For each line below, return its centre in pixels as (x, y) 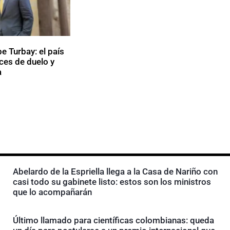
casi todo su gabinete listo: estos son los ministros (112, 181)
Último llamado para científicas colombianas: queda (113, 220)
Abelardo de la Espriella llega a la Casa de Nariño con (115, 171)
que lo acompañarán (52, 192)
